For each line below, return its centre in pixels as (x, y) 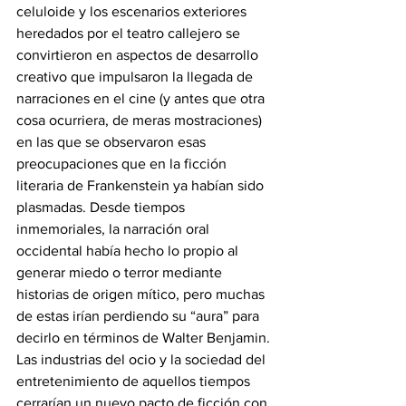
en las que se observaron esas (113, 142)
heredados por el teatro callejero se (130, 34)
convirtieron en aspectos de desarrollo (139, 55)
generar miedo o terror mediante (121, 273)
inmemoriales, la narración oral (115, 229)
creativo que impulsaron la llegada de (136, 77)
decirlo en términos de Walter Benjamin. (143, 338)
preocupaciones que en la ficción (123, 164)
